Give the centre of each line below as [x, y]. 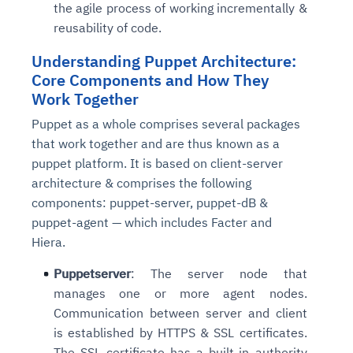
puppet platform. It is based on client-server [157, 163]
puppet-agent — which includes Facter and [152, 222]
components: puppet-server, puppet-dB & [150, 202]
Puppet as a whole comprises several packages [166, 123]
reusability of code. [108, 27]
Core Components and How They [150, 80]
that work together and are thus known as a [156, 143]
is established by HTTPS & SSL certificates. [180, 332]
